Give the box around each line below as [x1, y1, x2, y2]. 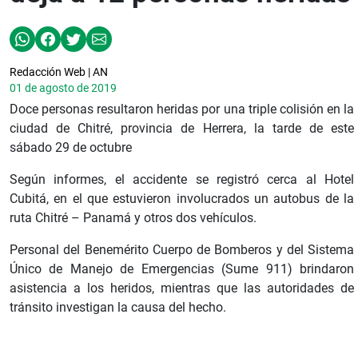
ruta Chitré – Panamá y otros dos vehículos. [10, 209, 257, 225]
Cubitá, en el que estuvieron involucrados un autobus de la [10, 190, 354, 206]
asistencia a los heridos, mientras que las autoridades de [10, 280, 354, 296]
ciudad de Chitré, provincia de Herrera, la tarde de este [10, 120, 354, 136]
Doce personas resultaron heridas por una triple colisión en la [10, 101, 354, 117]
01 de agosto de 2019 [10, 81, 117, 94]
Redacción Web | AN [10, 65, 108, 78]
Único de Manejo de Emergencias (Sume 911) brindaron [10, 261, 354, 276]
